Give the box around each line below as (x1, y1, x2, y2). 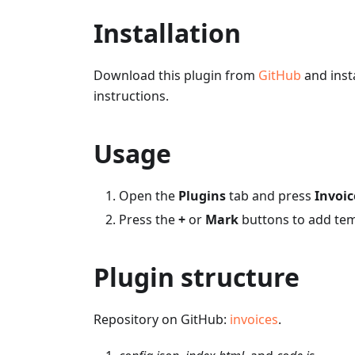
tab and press (226, 187, 315, 205)
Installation (94, 16, 241, 51)
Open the (119, 187, 178, 205)
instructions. (94, 87, 169, 105)
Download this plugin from (94, 67, 258, 85)
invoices (230, 311, 278, 329)
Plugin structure (94, 260, 300, 295)
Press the (119, 211, 178, 229)
